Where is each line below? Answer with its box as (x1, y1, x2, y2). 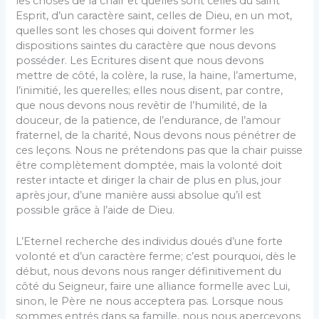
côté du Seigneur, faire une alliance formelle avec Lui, (16, 280, 291, 293)
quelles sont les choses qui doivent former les (16, 23, 254, 37)
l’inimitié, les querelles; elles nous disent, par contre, (16, 83, 283, 97)
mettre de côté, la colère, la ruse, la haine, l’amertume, (16, 68, 297, 82)
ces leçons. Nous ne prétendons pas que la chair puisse (16, 143, 303, 157)
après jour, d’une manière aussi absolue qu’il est (16, 188, 262, 202)
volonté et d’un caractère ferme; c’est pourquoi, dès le (16, 250, 297, 263)
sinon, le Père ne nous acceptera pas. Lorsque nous (16, 295, 283, 308)
